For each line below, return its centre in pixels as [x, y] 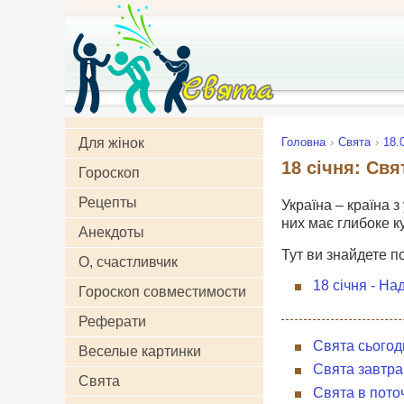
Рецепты [108, 202]
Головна [303, 142]
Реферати [112, 321]
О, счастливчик [128, 262]
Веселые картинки [140, 351]
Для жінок [111, 143]
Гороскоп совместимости [162, 292]
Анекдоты [111, 232]
